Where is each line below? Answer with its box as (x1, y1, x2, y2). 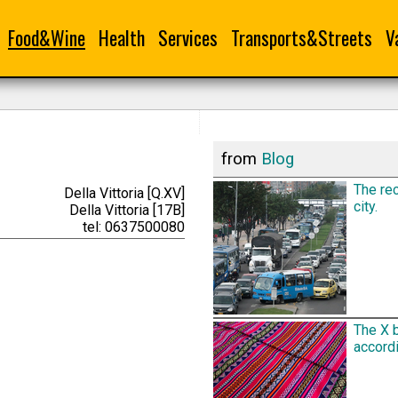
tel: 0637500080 (83, 218, 185, 235)
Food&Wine (8, 24, 85, 52)
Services (158, 24, 218, 52)
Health (99, 24, 145, 52)
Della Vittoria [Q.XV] (64, 184, 185, 202)
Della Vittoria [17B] (69, 201, 185, 219)
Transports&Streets (231, 24, 372, 52)
